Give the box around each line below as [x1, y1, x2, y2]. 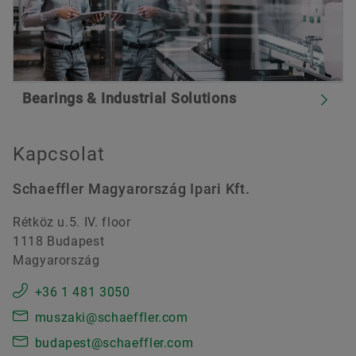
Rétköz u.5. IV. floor [13, 214, 131, 230]
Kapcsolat [13, 142, 105, 165]
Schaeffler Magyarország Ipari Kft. [13, 180, 250, 197]
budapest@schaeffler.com [34, 335, 194, 350]
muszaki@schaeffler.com [34, 309, 188, 325]
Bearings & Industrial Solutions [22, 89, 237, 106]
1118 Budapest [13, 233, 105, 249]
